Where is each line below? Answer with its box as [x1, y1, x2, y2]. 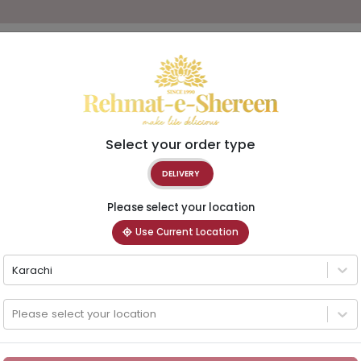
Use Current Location [135, 225, 239, 239]
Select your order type [106, 135, 255, 154]
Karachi [11, 262, 52, 278]
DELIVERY [161, 168, 200, 179]
